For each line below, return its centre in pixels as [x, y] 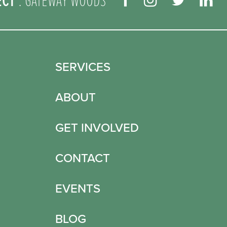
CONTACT [82, 158]
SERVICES [83, 67]
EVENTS [78, 189]
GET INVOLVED [97, 128]
